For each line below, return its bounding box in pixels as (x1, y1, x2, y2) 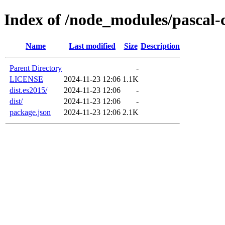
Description (141, 41, 180, 50)
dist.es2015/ (10, 85, 47, 94)
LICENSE (10, 74, 43, 83)
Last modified (69, 41, 116, 50)
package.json (10, 107, 51, 117)
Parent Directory (10, 63, 62, 72)
